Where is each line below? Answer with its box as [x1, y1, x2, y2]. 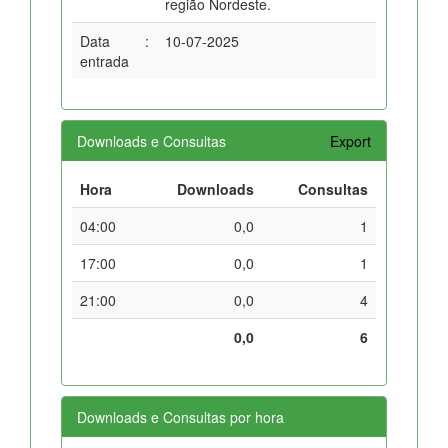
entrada [80, 50, 129, 71]
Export [330, 130, 371, 151]
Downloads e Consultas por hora [77, 406, 284, 427]
